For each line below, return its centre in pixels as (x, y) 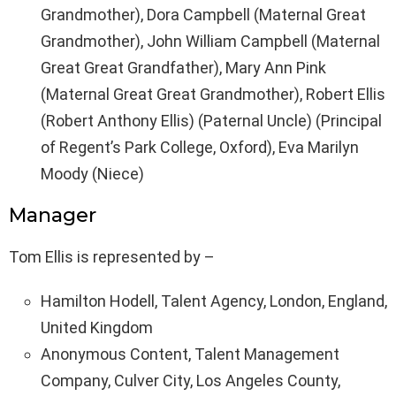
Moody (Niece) (92, 174)
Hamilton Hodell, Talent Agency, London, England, (214, 301)
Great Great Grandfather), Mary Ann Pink (183, 68)
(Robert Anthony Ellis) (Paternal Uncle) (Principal (211, 121)
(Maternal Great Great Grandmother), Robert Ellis (213, 95)
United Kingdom (97, 328)
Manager (53, 216)
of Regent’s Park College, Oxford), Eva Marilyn (200, 148)
